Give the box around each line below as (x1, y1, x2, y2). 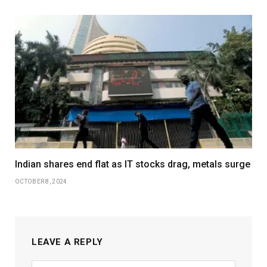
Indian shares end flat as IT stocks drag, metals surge (15, 159, 250, 170)
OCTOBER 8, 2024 (15, 178, 67, 185)
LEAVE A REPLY (32, 237, 103, 248)
